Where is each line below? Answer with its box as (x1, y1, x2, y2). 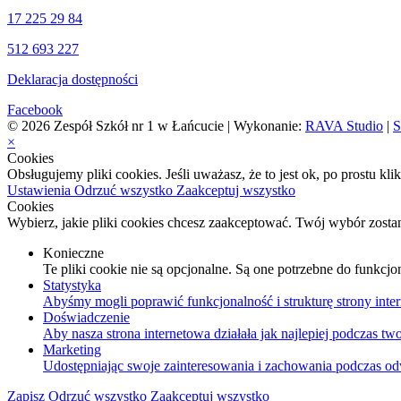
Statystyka (43, 277, 101, 294)
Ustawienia (7, 183, 74, 199)
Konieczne (43, 245, 104, 261)
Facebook (7, 102, 63, 118)
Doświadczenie (43, 310, 130, 326)
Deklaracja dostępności (7, 72, 138, 88)
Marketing (43, 342, 101, 358)
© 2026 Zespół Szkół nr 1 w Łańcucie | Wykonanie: (7, 118, 305, 134)
